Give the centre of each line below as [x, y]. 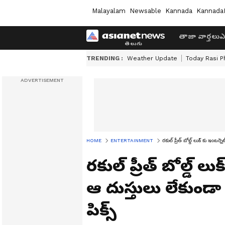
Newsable [145, 11]
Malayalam [109, 11]
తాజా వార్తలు [199, 36]
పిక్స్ [102, 210]
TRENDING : [105, 58]
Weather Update [152, 58]
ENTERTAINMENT [132, 140]
